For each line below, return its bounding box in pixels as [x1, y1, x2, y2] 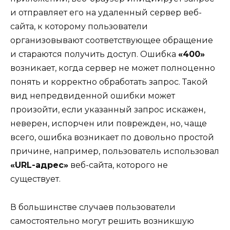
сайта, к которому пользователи [10, 22, 148, 32]
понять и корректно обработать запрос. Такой [10, 77, 208, 87]
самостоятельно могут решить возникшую [10, 216, 194, 226]
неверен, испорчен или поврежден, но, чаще [10, 119, 207, 129]
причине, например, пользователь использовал [10, 146, 219, 157]
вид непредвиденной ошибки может [10, 91, 175, 101]
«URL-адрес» [10, 160, 68, 170]
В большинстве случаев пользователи [10, 202, 176, 212]
